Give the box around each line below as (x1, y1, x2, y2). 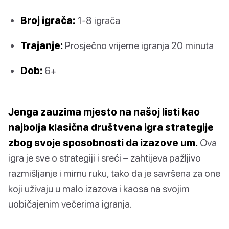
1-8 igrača (75, 14, 120, 26)
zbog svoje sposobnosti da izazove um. (8, 136, 198, 149)
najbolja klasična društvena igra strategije (8, 121, 214, 133)
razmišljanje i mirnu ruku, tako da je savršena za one (8, 167, 220, 179)
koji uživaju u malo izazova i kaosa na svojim (8, 182, 190, 195)
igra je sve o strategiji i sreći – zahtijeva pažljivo (8, 152, 201, 164)
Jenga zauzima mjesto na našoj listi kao (8, 106, 200, 118)
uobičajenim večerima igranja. (8, 198, 132, 210)
